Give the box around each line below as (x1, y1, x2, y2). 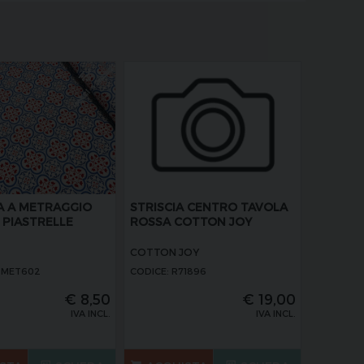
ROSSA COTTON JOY (129, 214, 252, 228)
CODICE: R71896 (129, 265, 206, 276)
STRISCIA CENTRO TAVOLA (129, 199, 288, 214)
